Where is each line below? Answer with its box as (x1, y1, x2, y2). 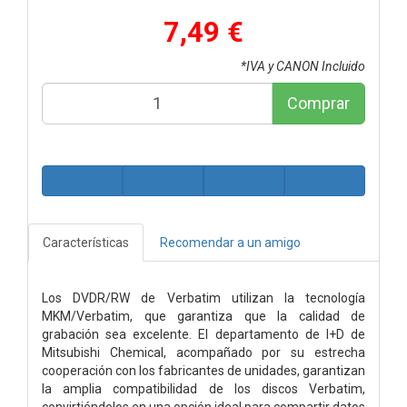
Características (43, 234, 129, 250)
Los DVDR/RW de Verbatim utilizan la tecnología (42, 290, 365, 305)
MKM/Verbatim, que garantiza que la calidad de (42, 308, 365, 323)
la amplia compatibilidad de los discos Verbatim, (42, 381, 365, 396)
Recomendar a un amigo (160, 234, 301, 250)
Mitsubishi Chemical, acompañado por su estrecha (42, 344, 365, 360)
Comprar (287, 93, 350, 113)
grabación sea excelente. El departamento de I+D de (42, 326, 365, 342)
